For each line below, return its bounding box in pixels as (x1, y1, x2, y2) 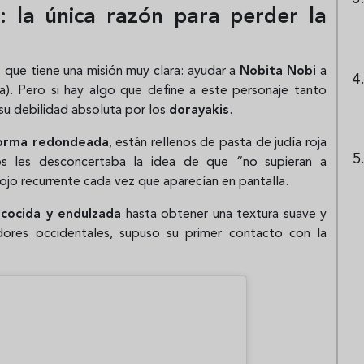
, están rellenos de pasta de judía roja (108, 136, 327, 149)
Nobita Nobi (239, 64, 317, 78)
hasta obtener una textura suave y (121, 207, 327, 221)
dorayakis (169, 103, 229, 117)
